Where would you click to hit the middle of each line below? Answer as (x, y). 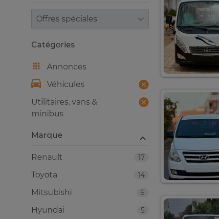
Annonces (67, 67)
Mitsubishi (52, 192)
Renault (47, 157)
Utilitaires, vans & (64, 102)
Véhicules (66, 84)
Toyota (44, 175)
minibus (47, 114)
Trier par (47, 14)
